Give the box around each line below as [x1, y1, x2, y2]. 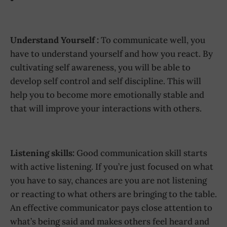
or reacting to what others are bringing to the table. [10, 188, 217, 200]
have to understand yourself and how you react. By [10, 48, 213, 60]
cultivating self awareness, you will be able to [10, 62, 191, 73]
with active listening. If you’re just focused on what [10, 161, 213, 173]
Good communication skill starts [74, 147, 207, 159]
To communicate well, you [99, 34, 205, 46]
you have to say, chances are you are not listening [10, 175, 207, 186]
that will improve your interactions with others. [10, 103, 202, 115]
